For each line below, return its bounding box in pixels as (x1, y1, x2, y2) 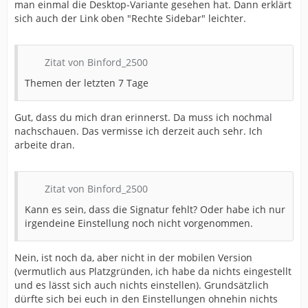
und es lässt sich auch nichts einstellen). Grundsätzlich (14, 278, 269, 292)
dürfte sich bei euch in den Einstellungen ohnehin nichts (14, 292, 278, 306)
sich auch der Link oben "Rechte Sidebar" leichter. (14, 12, 246, 25)
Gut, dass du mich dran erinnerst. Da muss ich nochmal (14, 111, 272, 124)
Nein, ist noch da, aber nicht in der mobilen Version (14, 251, 252, 265)
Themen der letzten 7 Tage (25, 76, 148, 90)
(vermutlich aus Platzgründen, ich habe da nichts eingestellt (14, 265, 291, 278)
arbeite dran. (14, 138, 75, 152)
